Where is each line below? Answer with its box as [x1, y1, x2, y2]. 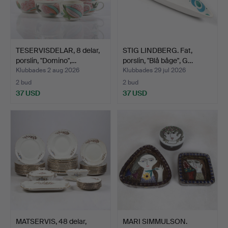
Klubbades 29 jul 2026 [123, 66, 186, 74]
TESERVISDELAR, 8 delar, [16, 45, 100, 55]
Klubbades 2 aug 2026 [16, 66, 79, 74]
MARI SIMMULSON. [123, 216, 187, 226]
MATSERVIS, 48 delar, [16, 216, 87, 226]
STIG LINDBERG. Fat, [123, 45, 192, 55]
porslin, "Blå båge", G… [123, 55, 193, 65]
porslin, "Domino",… [16, 55, 76, 65]
